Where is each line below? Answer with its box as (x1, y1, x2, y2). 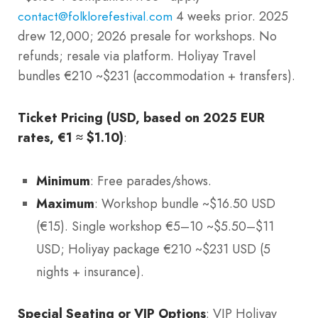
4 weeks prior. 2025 (172, 6, 288, 26)
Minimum (36, 172, 90, 190)
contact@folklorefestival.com (18, 7, 172, 25)
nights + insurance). (36, 263, 144, 282)
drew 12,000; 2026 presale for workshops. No (18, 26, 277, 45)
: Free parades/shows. (90, 172, 212, 191)
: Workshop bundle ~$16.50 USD (94, 194, 275, 214)
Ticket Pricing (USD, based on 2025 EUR (18, 108, 265, 126)
